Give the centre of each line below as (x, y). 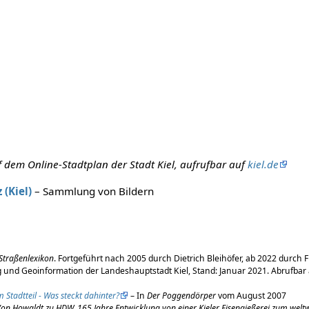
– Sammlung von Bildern (93, 191)
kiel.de (263, 164)
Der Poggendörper (182, 295)
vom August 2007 (251, 295)
